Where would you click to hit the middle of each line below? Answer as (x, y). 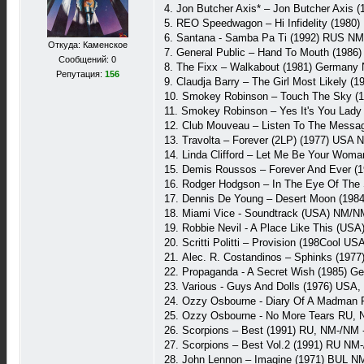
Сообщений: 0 (87, 59)
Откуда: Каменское (87, 45)
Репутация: (80, 74)
